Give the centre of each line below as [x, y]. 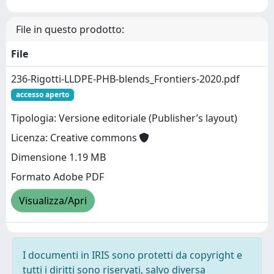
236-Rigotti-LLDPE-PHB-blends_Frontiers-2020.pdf [125, 79]
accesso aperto [42, 94]
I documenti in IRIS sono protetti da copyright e [132, 255]
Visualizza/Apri [53, 201]
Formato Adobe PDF [57, 177]
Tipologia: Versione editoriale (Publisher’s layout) [124, 118]
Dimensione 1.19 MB [58, 157]
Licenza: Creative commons [75, 138]
